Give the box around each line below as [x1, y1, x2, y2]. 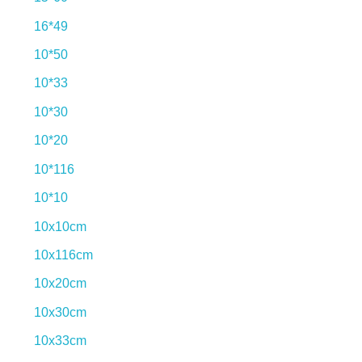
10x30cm [33, 305, 86, 319]
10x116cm [33, 247, 93, 262]
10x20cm [33, 276, 86, 291]
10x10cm [33, 219, 86, 234]
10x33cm [33, 334, 86, 348]
